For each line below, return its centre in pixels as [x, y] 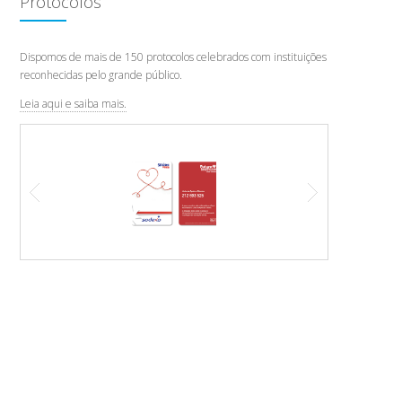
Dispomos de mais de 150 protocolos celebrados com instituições [173, 57]
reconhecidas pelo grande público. [101, 75]
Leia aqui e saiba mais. [73, 104]
